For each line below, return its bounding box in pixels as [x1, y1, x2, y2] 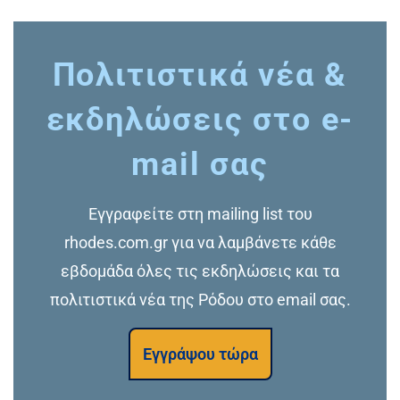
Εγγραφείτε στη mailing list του [87, 204, 312, 223]
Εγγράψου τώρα [142, 344, 258, 363]
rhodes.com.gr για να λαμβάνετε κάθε [63, 232, 337, 252]
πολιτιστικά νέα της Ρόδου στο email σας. [49, 289, 351, 309]
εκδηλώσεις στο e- [46, 100, 354, 138]
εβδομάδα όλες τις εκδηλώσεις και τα [61, 261, 339, 280]
